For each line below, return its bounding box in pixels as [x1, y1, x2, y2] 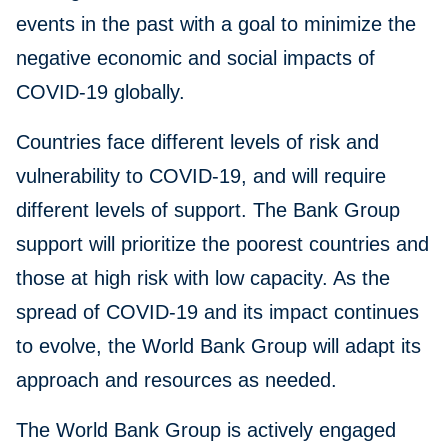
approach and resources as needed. [16, 369, 337, 392]
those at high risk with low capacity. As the [16, 267, 390, 290]
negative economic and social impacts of [16, 47, 375, 70]
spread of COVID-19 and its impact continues [16, 301, 419, 324]
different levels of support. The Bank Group [16, 199, 400, 222]
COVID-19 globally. [16, 81, 185, 104]
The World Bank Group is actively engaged [16, 419, 396, 442]
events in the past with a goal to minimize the [16, 13, 416, 36]
